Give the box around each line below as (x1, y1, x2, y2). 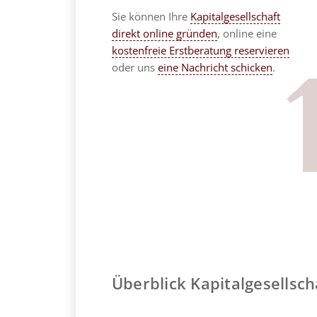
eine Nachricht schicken (157, 59, 272, 74)
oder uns (111, 59, 158, 74)
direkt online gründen (111, 25, 217, 40)
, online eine (217, 25, 277, 40)
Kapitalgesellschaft (190, 8, 280, 23)
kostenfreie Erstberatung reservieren (111, 42, 289, 57)
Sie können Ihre (111, 8, 190, 23)
